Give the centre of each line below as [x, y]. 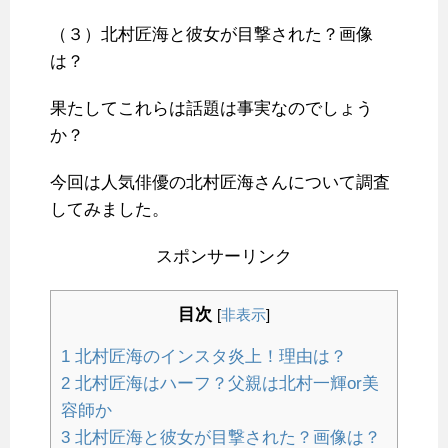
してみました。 [109, 210]
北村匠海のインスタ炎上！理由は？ [208, 357]
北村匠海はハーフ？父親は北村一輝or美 [224, 384]
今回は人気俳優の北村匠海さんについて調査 [220, 183]
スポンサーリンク [224, 257]
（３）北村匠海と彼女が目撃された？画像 [211, 35]
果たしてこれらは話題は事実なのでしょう [211, 109]
